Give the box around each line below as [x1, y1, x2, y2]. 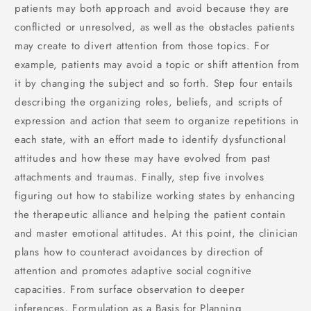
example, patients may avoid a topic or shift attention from [15, 56, 300, 72]
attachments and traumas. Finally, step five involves [15, 169, 264, 185]
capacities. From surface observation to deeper [15, 281, 245, 297]
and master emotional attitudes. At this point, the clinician [15, 225, 299, 241]
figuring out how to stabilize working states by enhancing [15, 187, 296, 203]
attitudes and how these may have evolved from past [15, 150, 271, 166]
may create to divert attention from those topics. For [15, 37, 270, 53]
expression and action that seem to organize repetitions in [15, 112, 299, 128]
